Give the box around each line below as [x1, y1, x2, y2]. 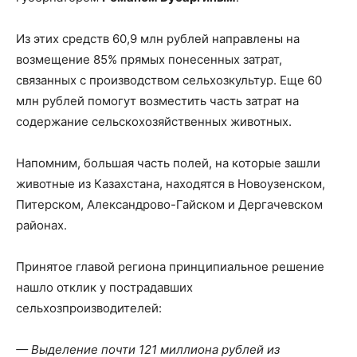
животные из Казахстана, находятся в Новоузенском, [16, 176, 325, 192]
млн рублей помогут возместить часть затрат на [16, 93, 299, 109]
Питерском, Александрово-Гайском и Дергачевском [16, 197, 323, 213]
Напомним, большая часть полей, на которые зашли [16, 155, 320, 171]
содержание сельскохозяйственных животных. [16, 114, 292, 130]
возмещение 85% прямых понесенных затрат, [16, 52, 282, 68]
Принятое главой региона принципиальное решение [16, 259, 324, 275]
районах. [16, 218, 67, 233]
